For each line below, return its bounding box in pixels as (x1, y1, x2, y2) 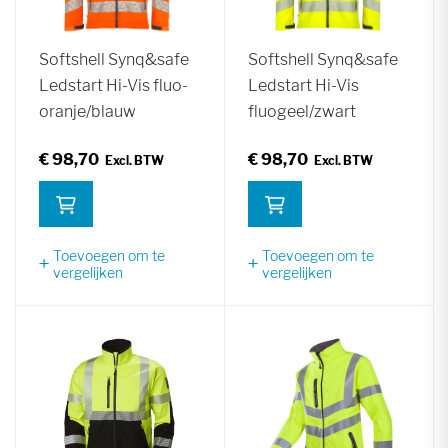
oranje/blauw (39, 101, 136, 121)
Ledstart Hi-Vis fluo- (39, 75, 188, 95)
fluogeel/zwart (248, 101, 356, 121)
